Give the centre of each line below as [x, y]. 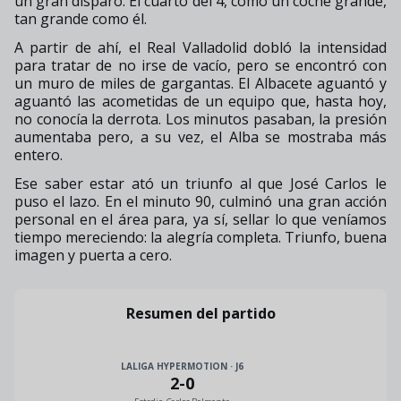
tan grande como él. [81, 18]
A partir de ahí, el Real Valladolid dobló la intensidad [200, 47]
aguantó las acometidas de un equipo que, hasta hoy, [200, 101]
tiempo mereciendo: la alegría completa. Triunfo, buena [200, 237]
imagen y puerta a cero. [93, 255]
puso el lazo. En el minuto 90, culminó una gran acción [200, 201]
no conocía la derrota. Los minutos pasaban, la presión [200, 119]
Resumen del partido [200, 313]
